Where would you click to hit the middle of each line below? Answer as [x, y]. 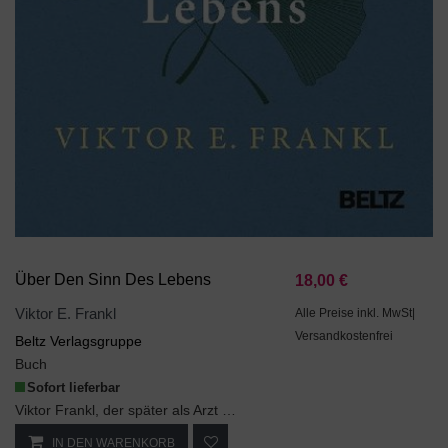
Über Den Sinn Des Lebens [113, 279]
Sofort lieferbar [73, 388]
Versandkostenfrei [344, 336]
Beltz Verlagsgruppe [78, 341]
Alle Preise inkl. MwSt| [355, 313]
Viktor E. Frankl [65, 314]
